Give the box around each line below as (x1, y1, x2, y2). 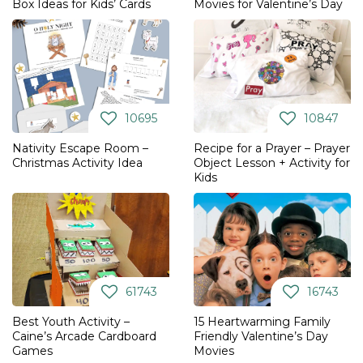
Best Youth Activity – (12, 314, 130, 330)
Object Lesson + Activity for (194, 156, 350, 171)
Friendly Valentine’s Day (194, 329, 328, 344)
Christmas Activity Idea (12, 156, 143, 171)
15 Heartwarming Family (194, 314, 331, 330)
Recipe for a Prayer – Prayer (194, 141, 350, 156)
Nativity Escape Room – (12, 141, 148, 156)
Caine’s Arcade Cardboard (12, 329, 156, 344)
